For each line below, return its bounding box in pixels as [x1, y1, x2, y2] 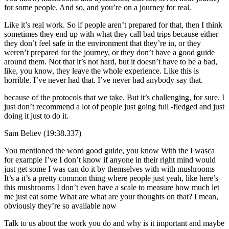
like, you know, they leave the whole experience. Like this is [4, 66, 199, 75]
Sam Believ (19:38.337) [4, 128, 81, 138]
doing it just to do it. [4, 111, 68, 120]
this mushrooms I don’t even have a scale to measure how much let [4, 182, 219, 192]
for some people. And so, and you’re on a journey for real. [4, 3, 191, 12]
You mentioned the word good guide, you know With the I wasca [4, 146, 215, 155]
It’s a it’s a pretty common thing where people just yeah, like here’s [4, 173, 218, 182]
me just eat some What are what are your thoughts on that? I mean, [4, 192, 218, 201]
